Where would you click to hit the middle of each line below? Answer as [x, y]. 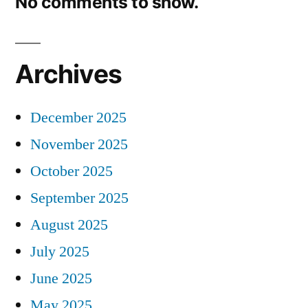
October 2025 [71, 171]
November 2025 [79, 144]
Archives [69, 74]
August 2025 [69, 224]
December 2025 [78, 117]
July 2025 [60, 251]
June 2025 [61, 278]
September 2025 [79, 198]
